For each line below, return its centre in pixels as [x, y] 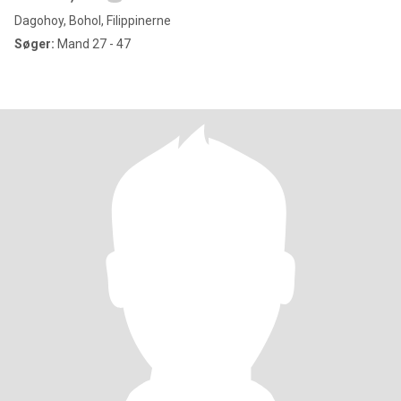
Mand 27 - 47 [93, 44]
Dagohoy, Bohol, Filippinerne [93, 21]
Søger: [34, 44]
